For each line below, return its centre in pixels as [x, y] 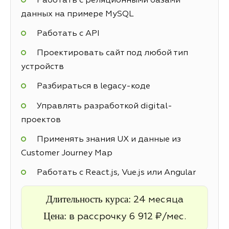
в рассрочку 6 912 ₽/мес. [127, 217]
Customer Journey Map [67, 153]
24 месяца [158, 200]
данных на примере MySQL [77, 14]
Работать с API [68, 34]
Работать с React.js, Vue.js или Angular [116, 173]
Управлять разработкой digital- [104, 106]
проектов [41, 120]
